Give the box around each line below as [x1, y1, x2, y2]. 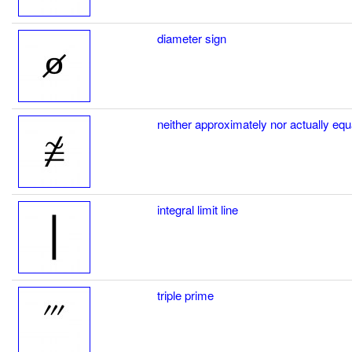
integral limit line [157, 200, 238, 218]
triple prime [157, 286, 214, 303]
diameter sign [157, 29, 226, 46]
